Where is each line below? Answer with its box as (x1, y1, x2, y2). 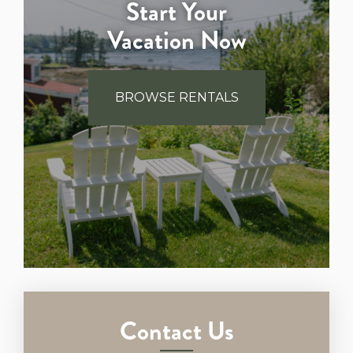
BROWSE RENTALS (114, 89, 239, 105)
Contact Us (119, 313, 234, 349)
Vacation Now (106, 21, 247, 58)
